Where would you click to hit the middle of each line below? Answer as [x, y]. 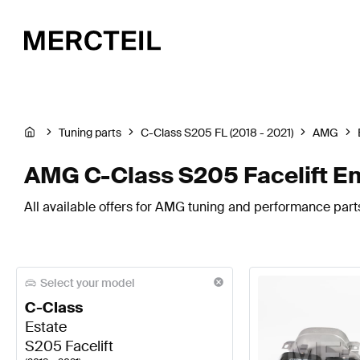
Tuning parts [90, 133]
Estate [46, 327]
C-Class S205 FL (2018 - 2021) [217, 133]
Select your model [88, 283]
